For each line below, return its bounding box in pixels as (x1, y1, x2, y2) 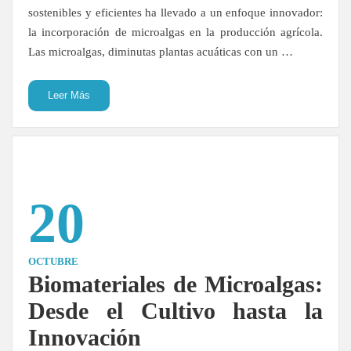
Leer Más (48, 89, 90, 101)
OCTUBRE (28, 255, 78, 267)
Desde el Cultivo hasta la (28, 298, 323, 324)
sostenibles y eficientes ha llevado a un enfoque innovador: (28, 6, 323, 19)
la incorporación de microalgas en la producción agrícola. (28, 26, 323, 38)
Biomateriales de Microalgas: (28, 271, 323, 297)
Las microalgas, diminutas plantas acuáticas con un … (28, 45, 293, 58)
